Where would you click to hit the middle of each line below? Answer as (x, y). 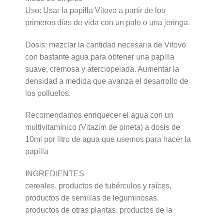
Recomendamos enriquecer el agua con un (99, 115)
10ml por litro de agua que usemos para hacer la (108, 139)
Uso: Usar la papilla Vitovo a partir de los (95, 10)
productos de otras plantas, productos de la (99, 210)
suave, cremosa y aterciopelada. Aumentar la (102, 69)
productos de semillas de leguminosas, (92, 198)
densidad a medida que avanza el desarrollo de (107, 81)
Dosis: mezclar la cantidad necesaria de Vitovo (105, 45)
